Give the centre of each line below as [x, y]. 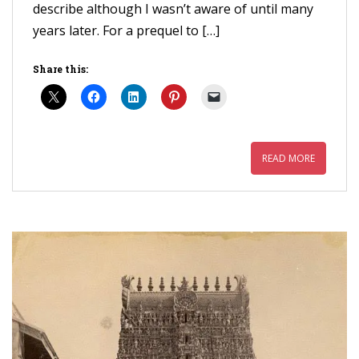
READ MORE [288, 159]
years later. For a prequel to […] [126, 31]
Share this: [61, 69]
